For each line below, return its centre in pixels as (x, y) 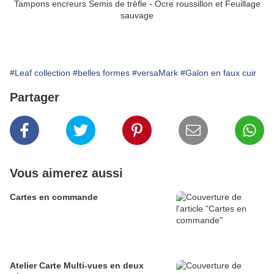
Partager (35, 98)
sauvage (137, 16)
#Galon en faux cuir (218, 73)
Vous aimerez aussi (66, 173)
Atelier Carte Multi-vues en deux (77, 266)
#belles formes (101, 73)
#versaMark (155, 73)
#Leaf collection (40, 73)
